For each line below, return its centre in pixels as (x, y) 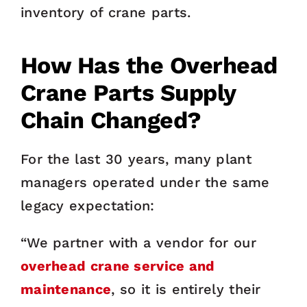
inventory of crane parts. (106, 13)
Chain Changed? (111, 120)
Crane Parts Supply (128, 93)
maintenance (66, 290)
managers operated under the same (145, 183)
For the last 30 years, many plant (136, 159)
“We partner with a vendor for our (138, 243)
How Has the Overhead (149, 65)
